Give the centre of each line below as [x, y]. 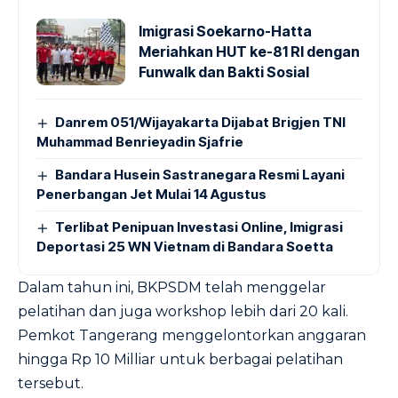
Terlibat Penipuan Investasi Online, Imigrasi [199, 227]
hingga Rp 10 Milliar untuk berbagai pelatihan [180, 359]
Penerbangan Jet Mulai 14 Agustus [151, 194]
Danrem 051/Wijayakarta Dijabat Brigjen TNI [201, 122]
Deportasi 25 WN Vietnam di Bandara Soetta [185, 247]
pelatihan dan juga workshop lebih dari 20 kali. [183, 311]
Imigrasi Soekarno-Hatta [225, 31]
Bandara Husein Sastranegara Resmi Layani [200, 175]
